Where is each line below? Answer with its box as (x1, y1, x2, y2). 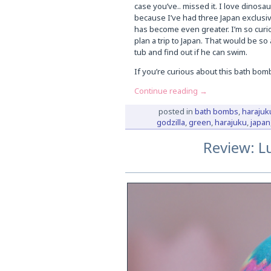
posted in (158, 106, 193, 117)
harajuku (214, 117, 247, 128)
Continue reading (134, 85, 200, 97)
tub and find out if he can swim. (134, 47, 247, 58)
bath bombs (194, 106, 238, 117)
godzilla (156, 117, 185, 128)
